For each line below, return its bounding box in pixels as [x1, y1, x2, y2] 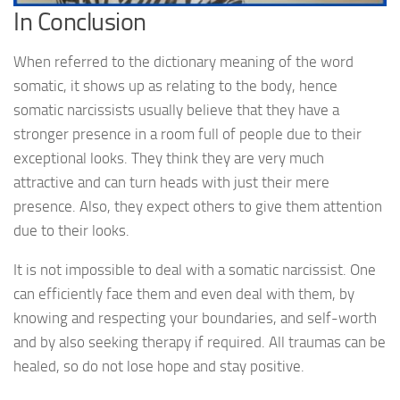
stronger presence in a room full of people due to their [13, 125, 362, 144]
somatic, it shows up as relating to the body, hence [13, 77, 337, 96]
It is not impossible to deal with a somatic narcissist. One [13, 261, 376, 279]
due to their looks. [13, 221, 129, 240]
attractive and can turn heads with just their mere [13, 173, 329, 192]
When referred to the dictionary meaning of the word [13, 53, 354, 71]
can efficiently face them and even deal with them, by [13, 285, 354, 304]
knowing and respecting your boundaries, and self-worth [13, 309, 377, 328]
